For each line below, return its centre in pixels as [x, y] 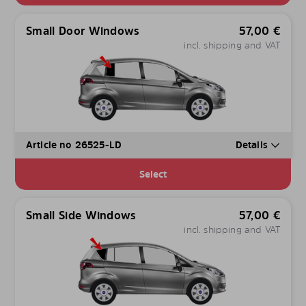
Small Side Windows [81, 215]
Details [253, 145]
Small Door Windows [83, 31]
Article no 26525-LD [74, 145]
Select [153, 173]
